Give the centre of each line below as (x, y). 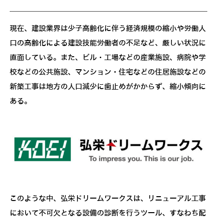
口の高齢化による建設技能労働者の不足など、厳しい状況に (108, 43)
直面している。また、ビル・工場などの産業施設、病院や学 (108, 57)
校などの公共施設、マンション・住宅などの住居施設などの (108, 72)
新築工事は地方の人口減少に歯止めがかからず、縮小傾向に (108, 86)
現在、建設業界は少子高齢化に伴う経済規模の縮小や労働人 (108, 28)
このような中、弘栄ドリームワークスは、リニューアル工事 (108, 199)
